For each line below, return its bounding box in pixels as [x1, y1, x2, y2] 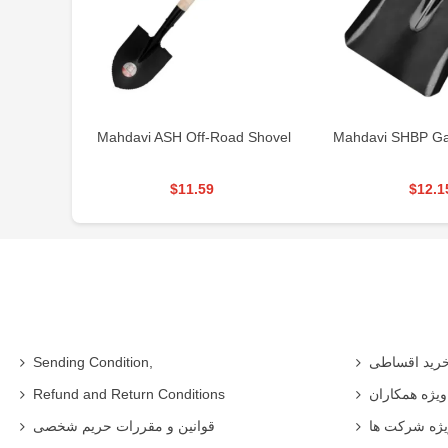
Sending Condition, [33, 353, 153, 370]
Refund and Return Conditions [33, 385, 225, 402]
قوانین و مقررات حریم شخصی [33, 417, 215, 434]
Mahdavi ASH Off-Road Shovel [96, 128, 291, 145]
